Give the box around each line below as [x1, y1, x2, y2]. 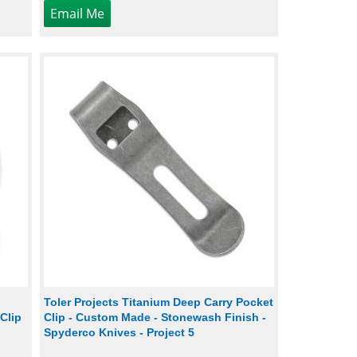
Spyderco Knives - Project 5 [44, 325, 195, 339]
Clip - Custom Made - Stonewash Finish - [44, 310, 267, 324]
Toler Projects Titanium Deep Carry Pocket [44, 295, 274, 308]
